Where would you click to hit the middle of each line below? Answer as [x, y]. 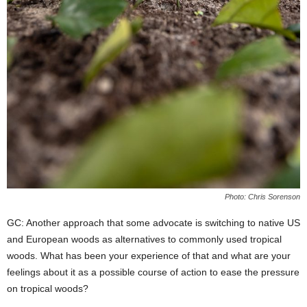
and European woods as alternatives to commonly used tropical [144, 239]
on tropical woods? [48, 288]
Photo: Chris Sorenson [262, 196]
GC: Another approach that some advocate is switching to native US [153, 222]
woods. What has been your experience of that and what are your [149, 255]
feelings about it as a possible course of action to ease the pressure [153, 272]
